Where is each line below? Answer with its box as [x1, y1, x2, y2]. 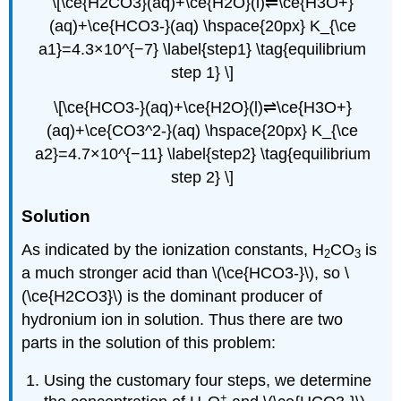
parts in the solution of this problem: [21, 333, 277, 352]
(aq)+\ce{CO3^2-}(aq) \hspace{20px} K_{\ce [47, 121, 358, 140]
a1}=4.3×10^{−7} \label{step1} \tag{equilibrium [38, 39, 366, 58]
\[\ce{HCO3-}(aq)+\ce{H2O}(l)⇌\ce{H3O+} [53, 98, 352, 116]
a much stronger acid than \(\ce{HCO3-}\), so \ [21, 263, 350, 282]
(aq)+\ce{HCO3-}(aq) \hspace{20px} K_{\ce [48, 16, 356, 35]
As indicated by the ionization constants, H [21, 240, 325, 259]
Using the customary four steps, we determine [44, 371, 372, 390]
